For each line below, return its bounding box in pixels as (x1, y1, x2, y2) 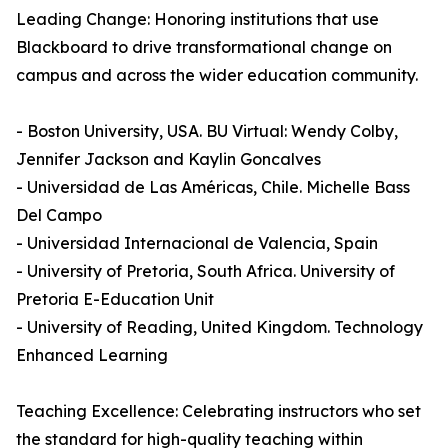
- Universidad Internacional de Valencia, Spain (16, 233, 378, 254)
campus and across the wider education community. (16, 65, 418, 86)
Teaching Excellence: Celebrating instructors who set (16, 401, 421, 422)
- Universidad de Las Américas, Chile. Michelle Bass (16, 177, 410, 198)
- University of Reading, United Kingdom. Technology (16, 317, 423, 338)
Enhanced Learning (16, 345, 168, 366)
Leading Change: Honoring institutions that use (16, 9, 379, 30)
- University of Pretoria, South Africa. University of (16, 261, 395, 282)
